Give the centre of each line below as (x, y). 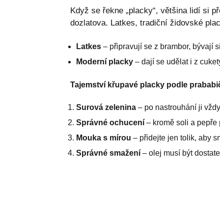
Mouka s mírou (103, 137)
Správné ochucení (110, 122)
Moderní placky (104, 61)
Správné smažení (108, 153)
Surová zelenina (106, 107)
